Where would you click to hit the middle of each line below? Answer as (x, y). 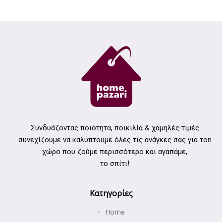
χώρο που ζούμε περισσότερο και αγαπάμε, (115, 152)
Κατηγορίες (111, 194)
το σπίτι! (115, 164)
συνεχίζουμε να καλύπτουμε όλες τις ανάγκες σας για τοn (115, 140)
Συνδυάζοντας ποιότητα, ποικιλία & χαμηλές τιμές (115, 128)
